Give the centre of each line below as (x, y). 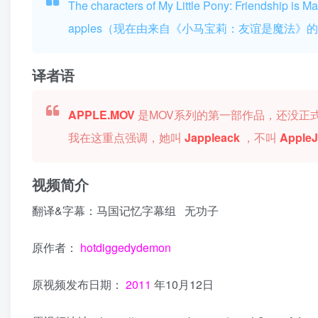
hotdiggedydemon (126, 248)
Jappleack (214, 137)
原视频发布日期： (79, 285)
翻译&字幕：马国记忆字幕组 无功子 (125, 211)
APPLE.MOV (103, 114)
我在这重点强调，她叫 (127, 137)
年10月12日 (184, 285)
